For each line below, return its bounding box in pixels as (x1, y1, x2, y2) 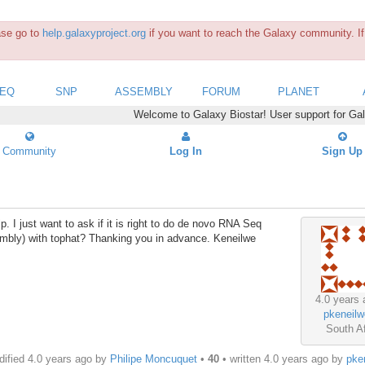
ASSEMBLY (115, 85, 173, 98)
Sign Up (322, 144, 363, 157)
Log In (169, 144, 202, 157)
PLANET (278, 85, 319, 98)
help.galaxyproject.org (42, 27, 146, 39)
